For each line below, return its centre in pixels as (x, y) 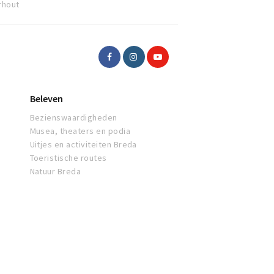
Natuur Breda (55, 172)
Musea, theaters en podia (80, 131)
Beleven (46, 99)
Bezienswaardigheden (73, 118)
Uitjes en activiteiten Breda (83, 145)
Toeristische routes (68, 158)
